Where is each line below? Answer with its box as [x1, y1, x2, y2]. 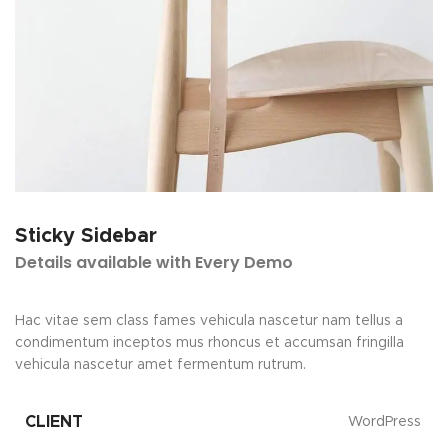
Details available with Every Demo [15, 251, 293, 274]
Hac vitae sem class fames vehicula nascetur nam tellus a [15, 314, 403, 328]
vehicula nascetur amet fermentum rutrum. [15, 358, 306, 372]
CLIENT [25, 414, 83, 430]
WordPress [348, 415, 421, 429]
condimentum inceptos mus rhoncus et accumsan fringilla [15, 336, 404, 350]
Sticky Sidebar [15, 226, 157, 246]
